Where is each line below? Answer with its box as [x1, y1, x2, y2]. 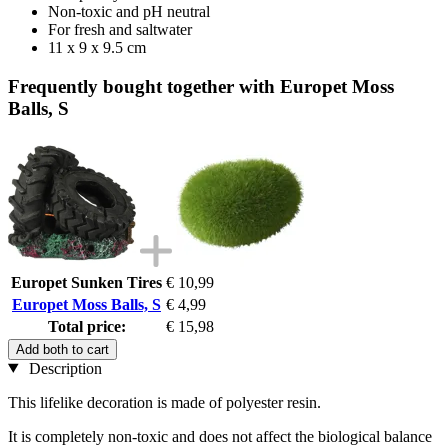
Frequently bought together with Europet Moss [8, 75, 394, 97]
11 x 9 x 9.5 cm [48, 39, 146, 57]
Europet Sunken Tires [11, 273, 162, 291]
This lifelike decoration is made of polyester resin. [8, 393, 321, 411]
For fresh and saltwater [48, 21, 192, 39]
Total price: [47, 317, 126, 335]
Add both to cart [16, 341, 109, 357]
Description [24, 359, 102, 377]
